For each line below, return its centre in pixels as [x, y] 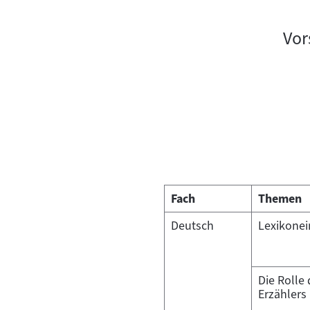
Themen [280, 198]
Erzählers [282, 294]
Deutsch [192, 225]
